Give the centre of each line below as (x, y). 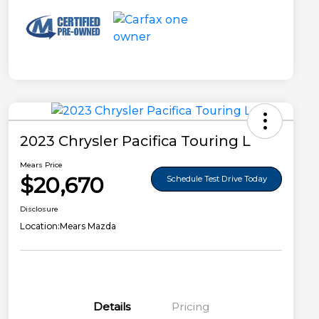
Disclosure (39, 209)
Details (112, 307)
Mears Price (41, 165)
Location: (40, 226)
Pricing (190, 307)
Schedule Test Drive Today (216, 178)
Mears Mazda (88, 226)
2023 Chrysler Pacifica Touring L (135, 141)
